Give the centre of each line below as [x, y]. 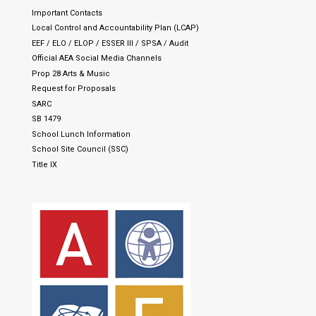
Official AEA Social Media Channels [96, 58]
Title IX [44, 164]
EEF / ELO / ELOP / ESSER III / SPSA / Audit [110, 43]
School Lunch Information [81, 134]
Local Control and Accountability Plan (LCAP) [115, 28]
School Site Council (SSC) [80, 149]
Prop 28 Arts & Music [71, 73]
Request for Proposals [73, 89]
